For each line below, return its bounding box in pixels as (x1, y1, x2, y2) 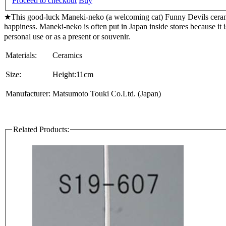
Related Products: (13, 125, 69, 134)
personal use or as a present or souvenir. (4, 32, 130, 41)
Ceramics (52, 51, 82, 60)
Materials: (6, 51, 37, 60)
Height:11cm (52, 70, 93, 79)
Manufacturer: (6, 89, 50, 98)
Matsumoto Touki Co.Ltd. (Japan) (52, 89, 161, 98)
